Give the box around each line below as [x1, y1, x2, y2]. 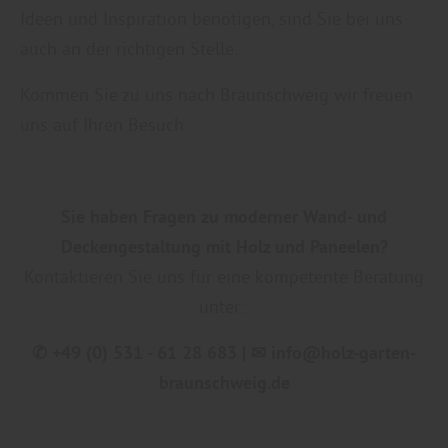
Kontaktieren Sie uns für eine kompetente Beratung [24, 265, 424, 289]
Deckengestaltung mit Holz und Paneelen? [60, 235, 388, 259]
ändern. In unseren [38, 40, 189, 64]
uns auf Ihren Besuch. [20, 113, 188, 137]
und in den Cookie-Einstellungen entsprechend [38, 10, 403, 34]
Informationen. [38, 100, 154, 124]
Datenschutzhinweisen [188, 40, 364, 64]
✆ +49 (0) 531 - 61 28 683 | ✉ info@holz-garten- [32, 341, 416, 365]
